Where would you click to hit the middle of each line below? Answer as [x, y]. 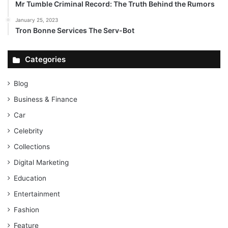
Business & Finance [46, 99]
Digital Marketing [41, 162]
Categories [45, 59]
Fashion [26, 210]
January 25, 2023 [37, 20]
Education [30, 178]
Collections [32, 147]
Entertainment [37, 194]
